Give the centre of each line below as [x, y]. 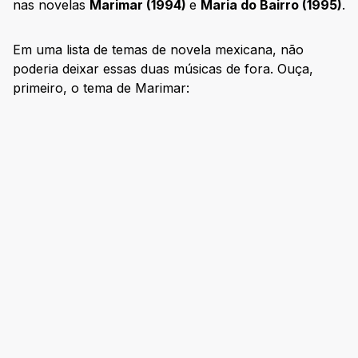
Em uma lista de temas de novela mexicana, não [158, 49]
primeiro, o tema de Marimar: [101, 88]
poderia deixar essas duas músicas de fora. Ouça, [163, 68]
